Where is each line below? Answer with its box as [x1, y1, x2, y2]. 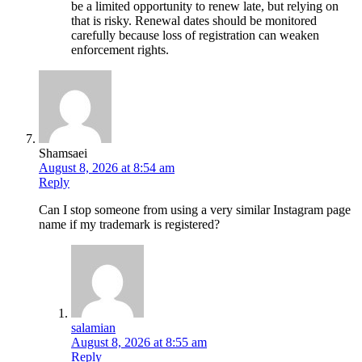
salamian [71, 320, 116, 335]
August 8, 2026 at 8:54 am [39, 160, 175, 175]
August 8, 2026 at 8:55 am [71, 335, 207, 349]
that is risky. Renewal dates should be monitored [71, 13, 317, 27]
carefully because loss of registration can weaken [71, 27, 319, 42]
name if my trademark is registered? [39, 217, 220, 231]
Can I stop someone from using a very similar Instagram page [39, 202, 351, 217]
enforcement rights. [71, 42, 169, 57]
